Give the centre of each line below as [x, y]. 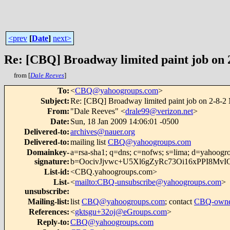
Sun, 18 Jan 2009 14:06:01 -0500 [124, 121]
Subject [54, 101]
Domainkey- [48, 152]
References [48, 212]
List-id [55, 172]
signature [51, 161]
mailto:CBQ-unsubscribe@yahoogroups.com [148, 182]
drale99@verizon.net [159, 111]
